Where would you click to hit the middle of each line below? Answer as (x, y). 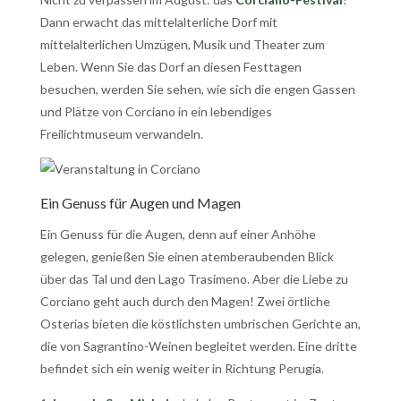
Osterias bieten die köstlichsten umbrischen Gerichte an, (200, 323)
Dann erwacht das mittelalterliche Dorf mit (158, 21)
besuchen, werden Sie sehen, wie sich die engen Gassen (197, 89)
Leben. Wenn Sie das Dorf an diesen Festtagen (171, 66)
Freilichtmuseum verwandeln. (121, 133)
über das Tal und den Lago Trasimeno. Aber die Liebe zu (194, 278)
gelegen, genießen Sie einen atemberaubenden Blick (187, 256)
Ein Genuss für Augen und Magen (140, 202)
